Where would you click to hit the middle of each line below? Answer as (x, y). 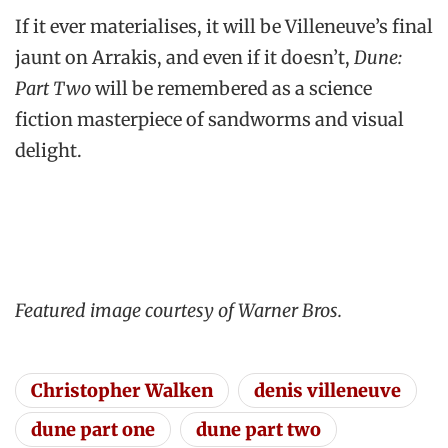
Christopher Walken (122, 390)
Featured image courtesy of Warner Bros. (178, 310)
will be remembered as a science (233, 88)
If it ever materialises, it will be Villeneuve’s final (224, 26)
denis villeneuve (327, 390)
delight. (48, 150)
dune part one (93, 429)
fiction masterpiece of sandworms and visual (209, 119)
